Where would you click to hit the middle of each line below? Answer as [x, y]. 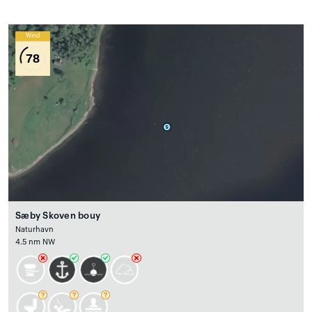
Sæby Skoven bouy [58, 216]
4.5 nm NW [36, 242]
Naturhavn [35, 229]
